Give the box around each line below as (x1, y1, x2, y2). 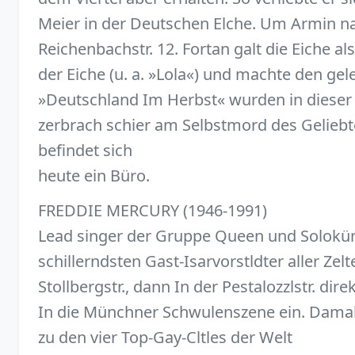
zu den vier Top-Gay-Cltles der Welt (38, 326, 292, 348)
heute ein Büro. (38, 165, 150, 187)
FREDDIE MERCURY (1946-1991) (38, 199, 267, 221)
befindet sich (38, 139, 132, 162)
